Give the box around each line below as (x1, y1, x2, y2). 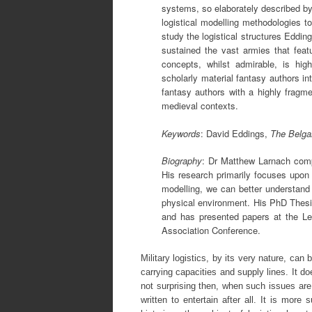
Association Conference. (162, 224, 260, 237)
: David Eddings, (201, 126, 270, 140)
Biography (162, 154, 202, 167)
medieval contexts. (162, 99, 238, 112)
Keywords (162, 126, 201, 140)
